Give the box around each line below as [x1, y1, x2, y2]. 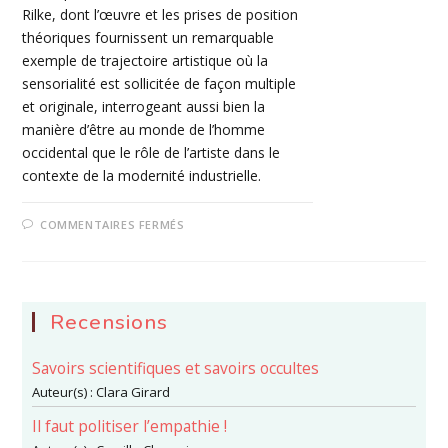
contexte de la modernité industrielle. [22, 166, 262, 186]
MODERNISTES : [183, 279, 299, 299]
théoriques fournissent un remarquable [22, 28, 275, 48]
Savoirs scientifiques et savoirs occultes [32, 357, 320, 380]
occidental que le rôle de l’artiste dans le [22, 143, 281, 163]
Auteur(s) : [32, 383, 97, 402]
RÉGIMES [183, 253, 248, 273]
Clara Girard [96, 383, 171, 402]
